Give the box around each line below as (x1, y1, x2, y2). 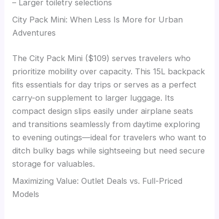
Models (12, 189, 40, 199)
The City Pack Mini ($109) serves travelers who (12, 53, 191, 64)
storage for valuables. (12, 159, 95, 169)
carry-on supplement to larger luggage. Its (12, 93, 175, 103)
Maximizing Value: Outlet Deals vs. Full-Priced (12, 176, 183, 186)
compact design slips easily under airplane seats (12, 106, 194, 116)
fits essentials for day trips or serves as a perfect (12, 80, 197, 90)
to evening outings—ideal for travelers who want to (12, 132, 207, 143)
